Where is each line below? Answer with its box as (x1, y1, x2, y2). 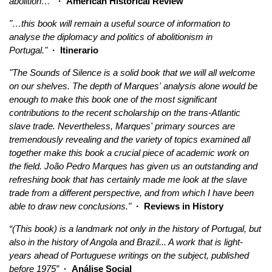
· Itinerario (52, 44, 98, 55)
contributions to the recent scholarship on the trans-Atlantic (9, 107, 240, 118)
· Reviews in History (131, 200, 223, 211)
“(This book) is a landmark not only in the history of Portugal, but (9, 223, 261, 234)
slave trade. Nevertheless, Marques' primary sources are (9, 120, 235, 131)
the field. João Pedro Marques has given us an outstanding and (9, 160, 257, 171)
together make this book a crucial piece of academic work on (9, 147, 249, 158)
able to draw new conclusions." (9, 200, 131, 211)
